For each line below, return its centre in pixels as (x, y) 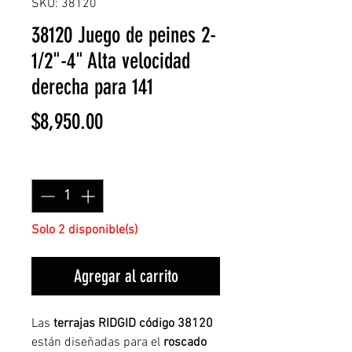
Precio (125, 121)
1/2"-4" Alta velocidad (111, 61)
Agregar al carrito (126, 276)
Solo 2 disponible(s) (84, 230)
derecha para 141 (92, 87)
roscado (185, 343)
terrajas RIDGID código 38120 (133, 324)
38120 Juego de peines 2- (124, 35)
